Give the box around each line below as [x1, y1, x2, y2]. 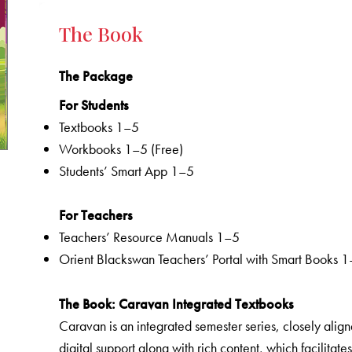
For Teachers [59, 206, 133, 225]
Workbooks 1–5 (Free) [59, 140, 184, 159]
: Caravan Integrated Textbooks [112, 294, 294, 313]
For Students [59, 96, 129, 115]
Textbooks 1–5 [59, 118, 140, 137]
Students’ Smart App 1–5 [59, 162, 195, 181]
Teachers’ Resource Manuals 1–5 [59, 228, 240, 247]
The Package [59, 67, 134, 86]
